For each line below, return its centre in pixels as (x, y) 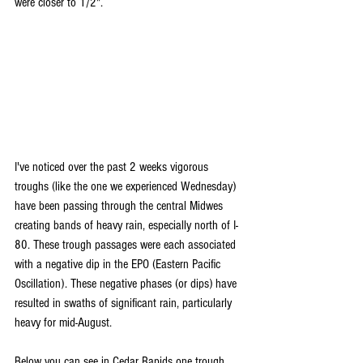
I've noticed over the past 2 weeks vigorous (113, 167)
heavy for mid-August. (63, 322)
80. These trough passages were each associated (127, 244)
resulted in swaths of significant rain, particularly (125, 303)
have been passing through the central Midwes (120, 205)
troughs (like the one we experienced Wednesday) (127, 186)
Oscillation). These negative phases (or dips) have (127, 283)
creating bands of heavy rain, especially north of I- (126, 225)
